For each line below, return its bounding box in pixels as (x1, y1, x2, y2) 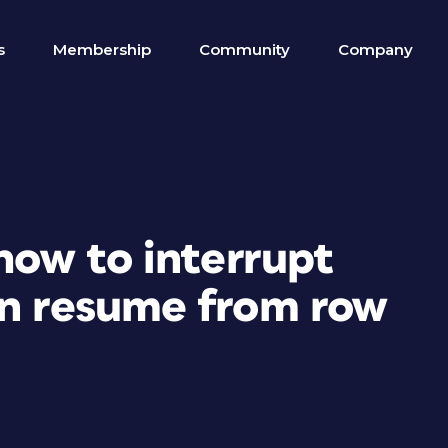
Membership (53, 40, 151, 59)
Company (338, 40, 413, 59)
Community (199, 40, 290, 59)
